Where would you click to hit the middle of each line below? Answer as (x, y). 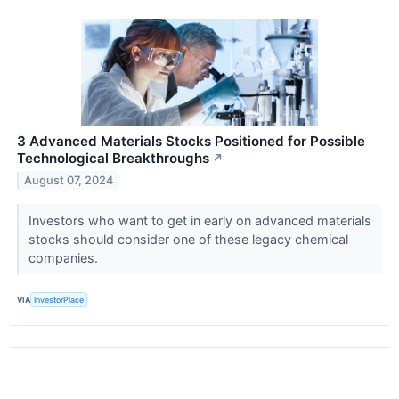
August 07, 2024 (69, 181)
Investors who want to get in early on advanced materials (199, 221)
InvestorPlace (59, 300)
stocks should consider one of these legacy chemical (188, 240)
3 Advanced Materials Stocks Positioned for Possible (191, 142)
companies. (65, 258)
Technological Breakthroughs (113, 159)
